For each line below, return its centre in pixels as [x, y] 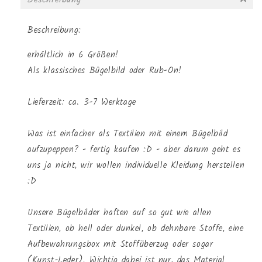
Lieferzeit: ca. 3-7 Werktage [82, 102]
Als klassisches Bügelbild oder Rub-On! [105, 70]
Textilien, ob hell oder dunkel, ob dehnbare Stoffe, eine [136, 228]
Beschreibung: [54, 30]
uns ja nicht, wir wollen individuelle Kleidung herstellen [136, 165]
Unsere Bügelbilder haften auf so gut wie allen [120, 213]
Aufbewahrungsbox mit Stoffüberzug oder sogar [120, 244]
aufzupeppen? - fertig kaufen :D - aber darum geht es [134, 149]
